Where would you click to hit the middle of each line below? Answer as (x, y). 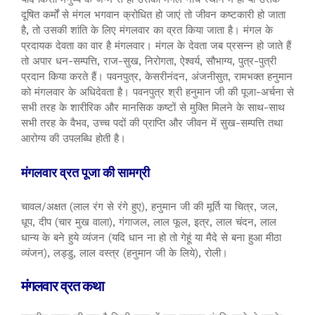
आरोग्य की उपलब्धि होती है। (73, 138)
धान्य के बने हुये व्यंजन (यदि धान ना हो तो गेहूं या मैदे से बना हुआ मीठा (151, 237)
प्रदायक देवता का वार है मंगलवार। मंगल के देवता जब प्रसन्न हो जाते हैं (156, 45)
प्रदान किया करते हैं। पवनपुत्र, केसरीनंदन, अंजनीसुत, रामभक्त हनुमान (157, 76)
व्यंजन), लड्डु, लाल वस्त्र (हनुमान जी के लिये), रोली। (124, 253)
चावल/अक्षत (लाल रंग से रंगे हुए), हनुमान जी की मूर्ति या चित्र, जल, (149, 206)
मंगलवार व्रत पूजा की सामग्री (85, 172)
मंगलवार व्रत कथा (64, 285)
